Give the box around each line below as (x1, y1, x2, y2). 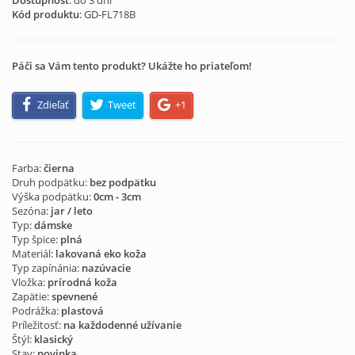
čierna (44, 161, 74, 176)
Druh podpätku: (12, 175, 90, 190)
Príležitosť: (12, 318, 63, 333)
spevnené (52, 289, 97, 304)
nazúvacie (82, 261, 131, 276)
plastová (61, 303, 104, 319)
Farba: (12, 161, 44, 176)
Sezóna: (12, 204, 51, 219)
